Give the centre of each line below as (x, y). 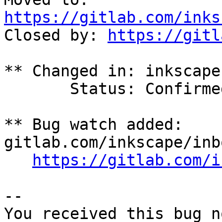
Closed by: (56, 35)
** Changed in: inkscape (112, 71)
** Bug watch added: (93, 125)
